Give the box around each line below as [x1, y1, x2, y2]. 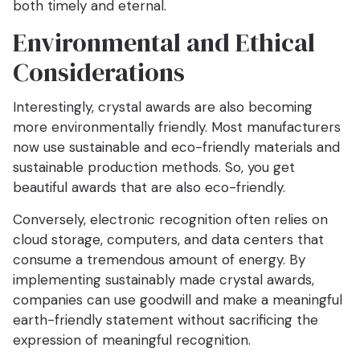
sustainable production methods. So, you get [13, 158, 295, 177]
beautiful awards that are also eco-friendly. [13, 178, 285, 197]
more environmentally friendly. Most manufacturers [13, 118, 341, 137]
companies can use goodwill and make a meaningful [13, 291, 342, 309]
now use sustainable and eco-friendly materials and [13, 138, 340, 157]
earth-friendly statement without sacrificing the [13, 311, 318, 329]
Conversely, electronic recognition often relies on [13, 211, 328, 229]
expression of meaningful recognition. [13, 331, 251, 350]
